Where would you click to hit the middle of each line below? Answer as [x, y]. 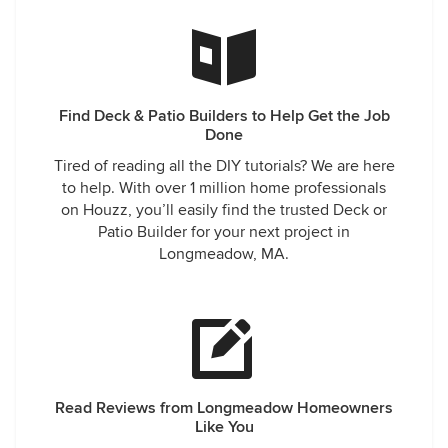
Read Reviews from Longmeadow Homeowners [224, 408]
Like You [224, 427]
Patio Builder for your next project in [224, 232]
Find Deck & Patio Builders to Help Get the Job [224, 116]
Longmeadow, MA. [224, 254]
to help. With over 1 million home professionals [224, 188]
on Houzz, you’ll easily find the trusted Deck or [224, 210]
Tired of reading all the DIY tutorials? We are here [224, 166]
